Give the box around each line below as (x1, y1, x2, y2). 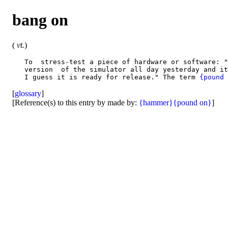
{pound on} (173, 98, 212, 107)
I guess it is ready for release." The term (12, 73, 199, 81)
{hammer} (139, 98, 173, 107)
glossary (15, 89, 41, 98)
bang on (12, 11, 68, 30)
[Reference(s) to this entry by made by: (12, 98, 139, 107)
